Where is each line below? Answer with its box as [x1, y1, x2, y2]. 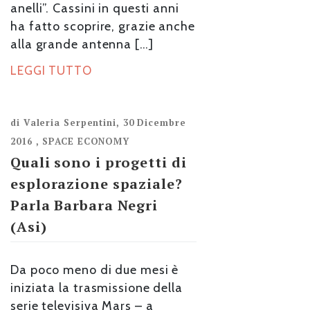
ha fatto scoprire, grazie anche [10, 19, 195, 34]
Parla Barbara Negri [10, 196, 158, 215]
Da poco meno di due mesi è [10, 262, 179, 277]
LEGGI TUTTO [10, 64, 92, 77]
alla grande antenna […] [10, 37, 154, 52]
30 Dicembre [122, 116, 186, 129]
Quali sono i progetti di [10, 153, 187, 172]
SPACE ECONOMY [42, 135, 130, 147]
